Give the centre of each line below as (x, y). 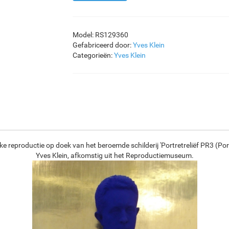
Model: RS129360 (100, 35)
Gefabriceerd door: (102, 45)
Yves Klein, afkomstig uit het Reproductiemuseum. (114, 155)
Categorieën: (93, 55)
